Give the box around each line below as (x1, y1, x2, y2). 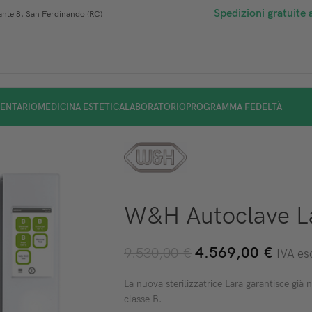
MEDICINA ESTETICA (38, 101, 125, 113)
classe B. (123, 293, 162, 305)
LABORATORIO (125, 101, 186, 113)
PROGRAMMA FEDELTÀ (186, 101, 282, 113)
